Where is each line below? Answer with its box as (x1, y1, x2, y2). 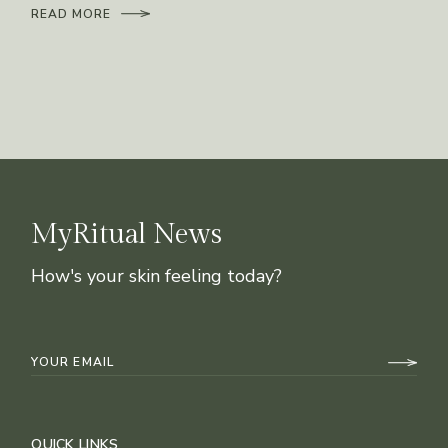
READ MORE (31, 5, 112, 22)
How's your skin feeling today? (31, 263, 283, 288)
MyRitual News (31, 217, 222, 251)
